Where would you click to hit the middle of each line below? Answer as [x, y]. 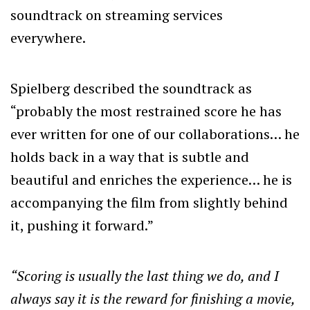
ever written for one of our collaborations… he [155, 134]
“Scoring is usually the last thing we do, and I [145, 275]
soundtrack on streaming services [117, 15]
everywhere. [48, 37]
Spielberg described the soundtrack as [131, 88]
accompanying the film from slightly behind [149, 202]
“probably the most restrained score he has [146, 111]
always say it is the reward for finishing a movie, [153, 298]
